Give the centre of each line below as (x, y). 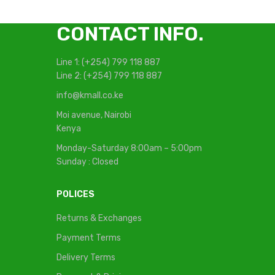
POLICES (76, 194)
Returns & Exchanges (99, 218)
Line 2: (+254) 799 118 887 (109, 76)
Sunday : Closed (87, 162)
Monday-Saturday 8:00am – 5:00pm (129, 148)
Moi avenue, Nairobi (94, 115)
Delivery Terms (86, 258)
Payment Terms (89, 238)
